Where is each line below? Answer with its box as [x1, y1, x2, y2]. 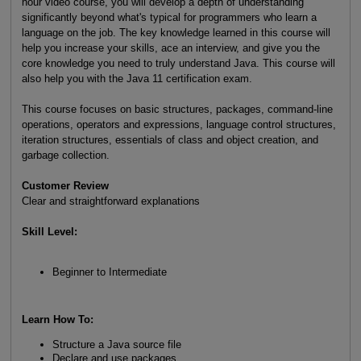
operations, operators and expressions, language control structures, [21, 118, 336, 131]
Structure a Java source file [52, 338, 181, 351]
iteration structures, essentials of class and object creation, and [21, 134, 318, 147]
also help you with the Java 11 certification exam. [21, 73, 252, 85]
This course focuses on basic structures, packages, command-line [21, 103, 333, 116]
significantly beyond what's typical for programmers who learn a [21, 11, 317, 24]
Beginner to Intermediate [52, 266, 167, 279]
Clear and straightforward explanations [21, 195, 200, 208]
